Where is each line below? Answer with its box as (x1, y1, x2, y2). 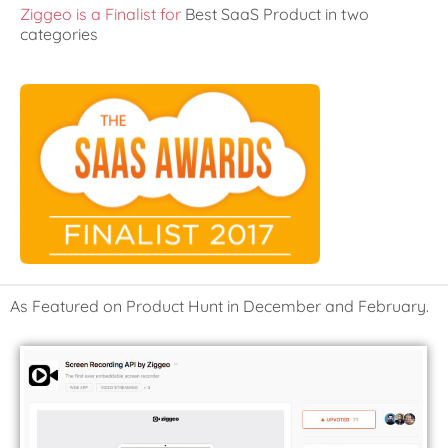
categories (20, 23, 98, 44)
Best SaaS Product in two (181, 3, 369, 24)
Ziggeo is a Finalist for (20, 3, 181, 24)
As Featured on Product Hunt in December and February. (10, 295, 429, 316)
